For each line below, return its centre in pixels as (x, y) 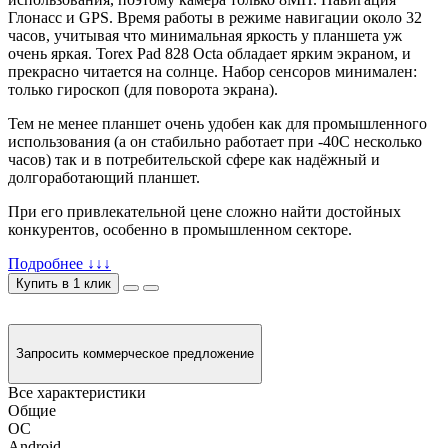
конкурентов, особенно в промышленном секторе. (180, 229)
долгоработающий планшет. (106, 177)
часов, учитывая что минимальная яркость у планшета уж (205, 35)
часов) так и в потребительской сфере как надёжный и (194, 159)
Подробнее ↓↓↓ (59, 263)
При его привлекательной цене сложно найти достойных (204, 211)
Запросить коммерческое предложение (135, 354)
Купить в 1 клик (63, 283)
